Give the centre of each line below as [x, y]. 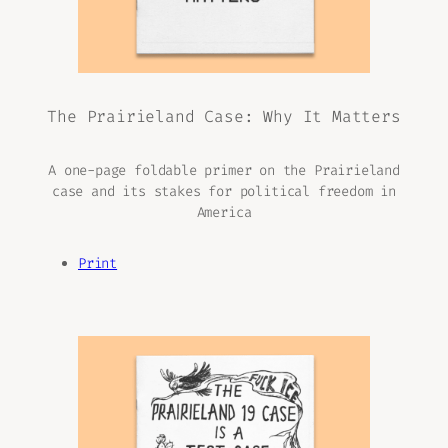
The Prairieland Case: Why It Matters [224, 117]
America [224, 212]
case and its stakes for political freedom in [224, 191]
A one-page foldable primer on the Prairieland [224, 170]
